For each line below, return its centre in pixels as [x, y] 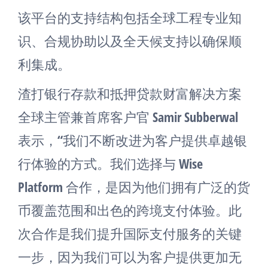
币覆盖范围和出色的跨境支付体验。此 [130, 210]
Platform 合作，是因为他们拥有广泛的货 [134, 187]
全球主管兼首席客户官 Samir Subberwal [128, 117]
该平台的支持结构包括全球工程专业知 [130, 17]
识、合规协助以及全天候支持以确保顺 [130, 41]
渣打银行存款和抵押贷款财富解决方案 [130, 93]
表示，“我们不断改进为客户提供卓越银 [133, 140]
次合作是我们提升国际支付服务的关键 [130, 233]
